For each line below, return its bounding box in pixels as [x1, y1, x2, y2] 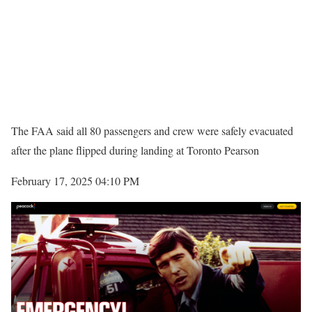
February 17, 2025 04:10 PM [11, 173, 139, 188]
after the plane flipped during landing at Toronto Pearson [11, 142, 259, 157]
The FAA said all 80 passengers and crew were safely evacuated [11, 123, 293, 138]
